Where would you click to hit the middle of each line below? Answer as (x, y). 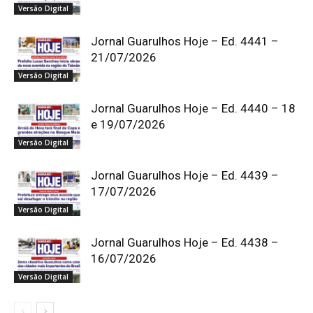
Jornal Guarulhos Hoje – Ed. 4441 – (185, 41)
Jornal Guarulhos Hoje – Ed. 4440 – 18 (193, 108)
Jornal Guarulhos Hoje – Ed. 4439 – (185, 175)
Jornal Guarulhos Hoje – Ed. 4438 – (185, 242)
